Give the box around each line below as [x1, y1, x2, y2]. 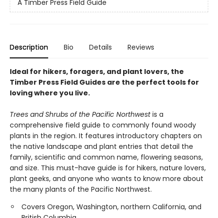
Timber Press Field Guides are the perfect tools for [10, 77, 199, 87]
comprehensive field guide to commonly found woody [10, 120, 196, 130]
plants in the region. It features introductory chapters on [10, 131, 202, 141]
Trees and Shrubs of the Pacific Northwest [10, 109, 152, 119]
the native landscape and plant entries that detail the [10, 142, 193, 151]
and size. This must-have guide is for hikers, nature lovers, [10, 163, 206, 173]
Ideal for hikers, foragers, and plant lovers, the [10, 67, 184, 76]
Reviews [127, 42, 154, 52]
